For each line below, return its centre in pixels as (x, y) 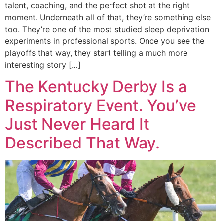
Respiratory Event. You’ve (101, 106)
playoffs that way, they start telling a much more (96, 53)
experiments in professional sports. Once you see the (105, 41)
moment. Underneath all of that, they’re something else (108, 17)
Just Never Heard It (77, 124)
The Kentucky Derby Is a (96, 87)
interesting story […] (43, 64)
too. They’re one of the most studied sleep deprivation (107, 29)
